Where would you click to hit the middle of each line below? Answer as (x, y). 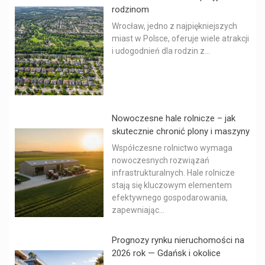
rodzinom (130, 10)
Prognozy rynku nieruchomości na (178, 240)
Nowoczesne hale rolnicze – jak (174, 119)
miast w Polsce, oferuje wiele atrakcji (180, 39)
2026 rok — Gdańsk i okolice (166, 253)
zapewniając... (138, 210)
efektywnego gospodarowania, (170, 198)
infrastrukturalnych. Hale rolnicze (173, 173)
